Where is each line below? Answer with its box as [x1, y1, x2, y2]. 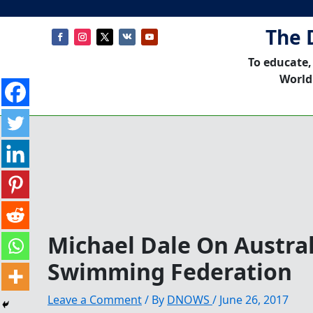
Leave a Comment [48, 291, 142, 307]
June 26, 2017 [219, 291, 289, 307]
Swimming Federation [48, 256, 292, 286]
